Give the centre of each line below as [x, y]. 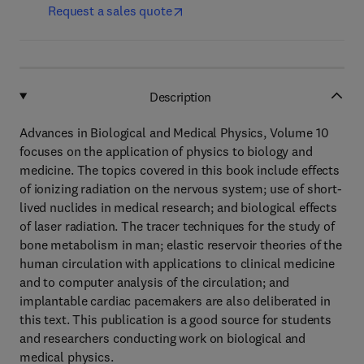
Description [180, 96]
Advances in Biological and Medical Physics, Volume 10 [174, 132]
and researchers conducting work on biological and [163, 338]
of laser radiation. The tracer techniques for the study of [177, 226]
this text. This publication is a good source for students [176, 319]
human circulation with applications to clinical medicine [178, 263]
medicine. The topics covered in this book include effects [180, 170]
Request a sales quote [110, 11]
